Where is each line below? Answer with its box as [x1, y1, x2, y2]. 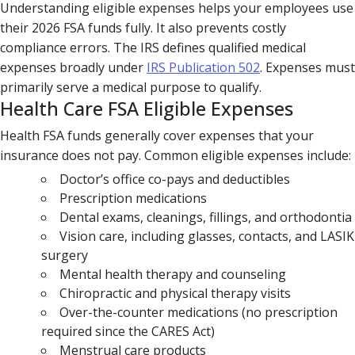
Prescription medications [59, 189, 207, 207]
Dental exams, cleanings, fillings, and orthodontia [59, 208, 352, 226]
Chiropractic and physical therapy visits [59, 284, 291, 302]
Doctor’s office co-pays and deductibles [59, 170, 290, 188]
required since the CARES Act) [41, 322, 215, 340]
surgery [41, 246, 88, 264]
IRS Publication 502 [147, 58, 260, 76]
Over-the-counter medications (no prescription [59, 303, 338, 321]
